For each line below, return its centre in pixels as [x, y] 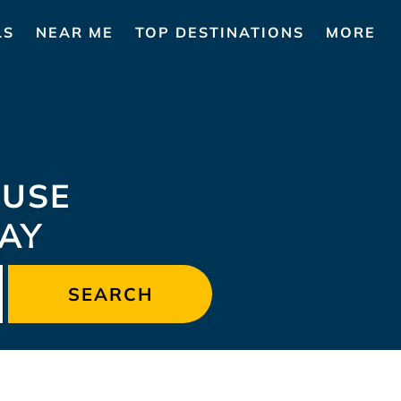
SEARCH [110, 294]
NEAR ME [75, 32]
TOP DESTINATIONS [220, 32]
